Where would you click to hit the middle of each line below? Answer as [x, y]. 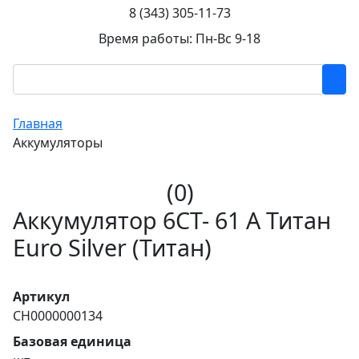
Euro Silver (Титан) [112, 247]
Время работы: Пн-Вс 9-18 [179, 38]
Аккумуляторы [58, 143]
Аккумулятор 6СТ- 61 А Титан [172, 220]
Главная [38, 123]
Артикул [41, 296]
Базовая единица [72, 341]
